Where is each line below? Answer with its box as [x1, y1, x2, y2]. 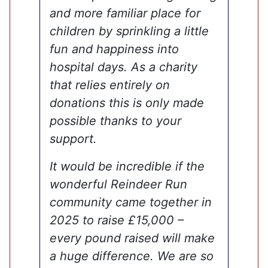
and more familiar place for [50, 5, 201, 20]
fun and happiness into [50, 41, 179, 56]
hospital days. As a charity [50, 59, 198, 74]
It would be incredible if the [50, 159, 205, 173]
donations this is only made [50, 95, 205, 110]
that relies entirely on [50, 77, 170, 92]
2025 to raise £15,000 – [50, 212, 184, 227]
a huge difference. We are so [50, 248, 214, 263]
